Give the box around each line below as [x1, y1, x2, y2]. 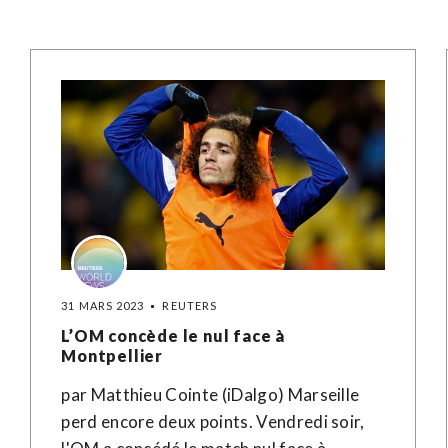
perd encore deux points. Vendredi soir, [61, 411, 365, 432]
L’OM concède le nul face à [61, 326, 286, 345]
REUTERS [162, 299, 218, 312]
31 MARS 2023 [61, 299, 145, 312]
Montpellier [61, 346, 164, 365]
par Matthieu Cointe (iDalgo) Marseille [61, 384, 360, 405]
